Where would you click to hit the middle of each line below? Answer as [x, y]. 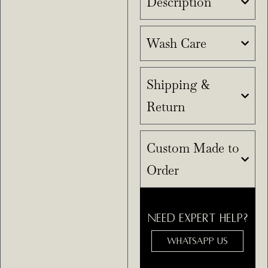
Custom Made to [193, 148]
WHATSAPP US [198, 241]
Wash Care [176, 43]
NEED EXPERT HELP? [197, 218]
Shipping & [178, 85]
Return [166, 107]
